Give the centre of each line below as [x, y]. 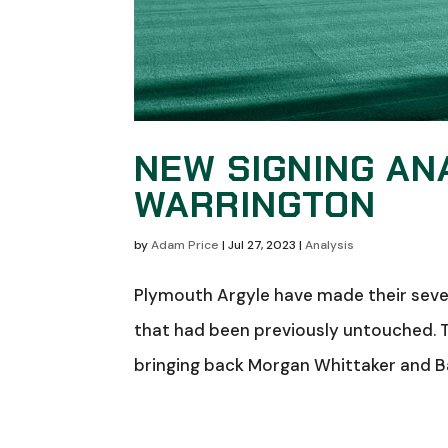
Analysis [330, 245]
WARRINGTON [255, 205]
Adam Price [185, 245]
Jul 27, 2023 [262, 245]
